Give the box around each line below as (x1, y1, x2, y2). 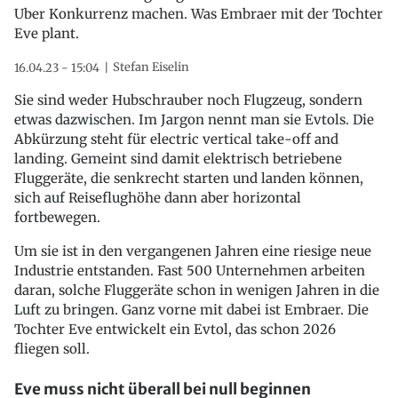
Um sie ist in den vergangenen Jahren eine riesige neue (14, 242, 371, 259)
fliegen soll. (14, 339, 90, 357)
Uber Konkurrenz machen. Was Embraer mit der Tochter (14, 4, 383, 22)
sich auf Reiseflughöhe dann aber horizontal (14, 188, 301, 206)
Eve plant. (14, 24, 79, 42)
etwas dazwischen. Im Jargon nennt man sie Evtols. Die (14, 110, 374, 128)
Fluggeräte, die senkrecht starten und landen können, (14, 169, 363, 187)
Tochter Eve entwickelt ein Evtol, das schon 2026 (14, 320, 336, 338)
